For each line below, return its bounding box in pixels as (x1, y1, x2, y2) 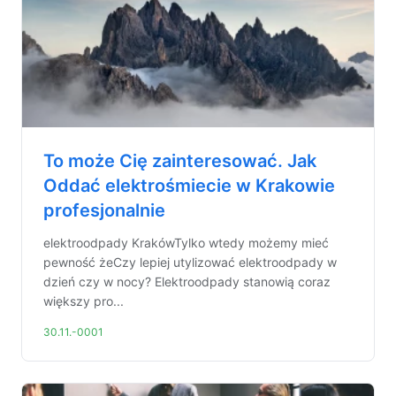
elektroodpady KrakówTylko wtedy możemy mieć (43, 235, 329, 250)
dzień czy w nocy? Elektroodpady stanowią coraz (43, 274, 331, 289)
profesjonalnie (43, 200, 165, 221)
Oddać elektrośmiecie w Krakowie (43, 175, 335, 196)
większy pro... (43, 293, 124, 308)
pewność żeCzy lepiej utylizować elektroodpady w (43, 255, 337, 270)
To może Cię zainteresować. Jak (43, 150, 316, 171)
